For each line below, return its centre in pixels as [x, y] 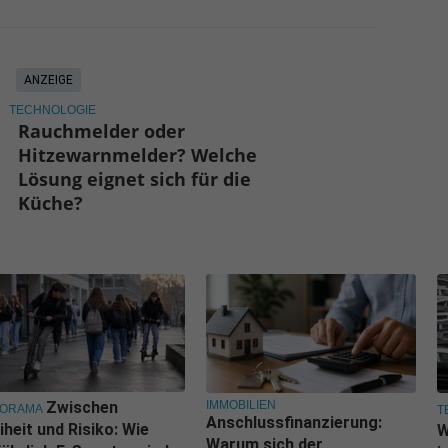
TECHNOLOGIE [52, 109]
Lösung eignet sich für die [135, 178]
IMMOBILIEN [241, 404]
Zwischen [82, 408]
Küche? [51, 202]
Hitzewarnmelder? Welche [138, 154]
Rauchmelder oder [102, 130]
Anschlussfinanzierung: [294, 422]
